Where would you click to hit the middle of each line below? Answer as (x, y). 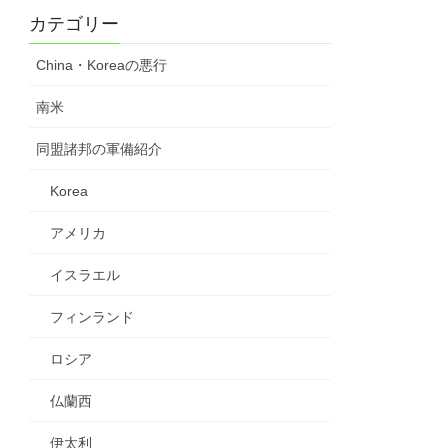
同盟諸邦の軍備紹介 (99, 149)
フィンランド (92, 317)
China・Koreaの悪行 (102, 65)
